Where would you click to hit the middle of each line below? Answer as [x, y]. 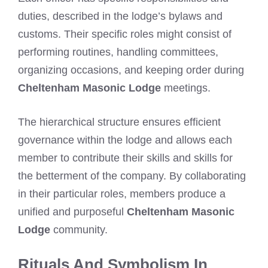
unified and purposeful [72, 211]
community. [79, 229]
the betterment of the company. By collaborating [132, 176]
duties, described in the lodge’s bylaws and [120, 16]
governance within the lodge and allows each [125, 140]
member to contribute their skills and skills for [125, 158]
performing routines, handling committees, [118, 52]
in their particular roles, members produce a [122, 194]
